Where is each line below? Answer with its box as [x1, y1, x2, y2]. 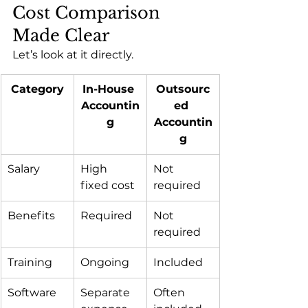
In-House [82, 82, 137, 96]
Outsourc [156, 82, 210, 96]
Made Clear [12, 25, 109, 46]
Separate [80, 286, 133, 300]
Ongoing [80, 256, 129, 269]
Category [10, 82, 64, 96]
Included [153, 256, 203, 269]
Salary [8, 162, 40, 176]
